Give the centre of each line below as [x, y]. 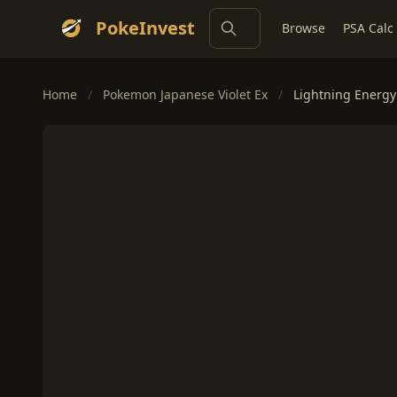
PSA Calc [368, 28]
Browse [304, 28]
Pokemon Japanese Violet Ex [185, 94]
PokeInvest [145, 28]
